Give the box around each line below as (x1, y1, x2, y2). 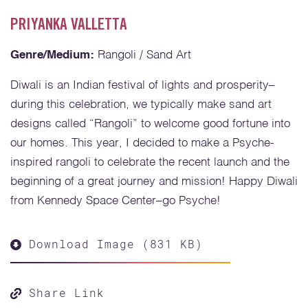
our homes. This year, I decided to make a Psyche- (10, 137, 274, 149)
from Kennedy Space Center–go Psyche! (10, 195, 221, 207)
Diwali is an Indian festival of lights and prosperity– (10, 79, 275, 91)
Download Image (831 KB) (21, 236, 203, 251)
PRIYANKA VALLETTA (10, 17, 127, 34)
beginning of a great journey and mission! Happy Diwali (10, 175, 298, 188)
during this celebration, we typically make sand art (10, 98, 272, 111)
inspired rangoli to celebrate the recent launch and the (10, 156, 289, 168)
